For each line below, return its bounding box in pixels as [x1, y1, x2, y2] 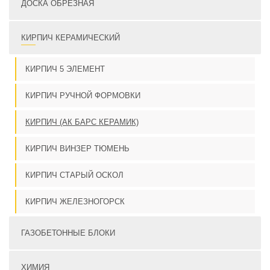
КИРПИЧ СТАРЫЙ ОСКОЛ [25, 171, 124, 180]
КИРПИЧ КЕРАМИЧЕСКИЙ [21, 33, 120, 43]
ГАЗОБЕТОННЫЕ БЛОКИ [21, 228, 115, 238]
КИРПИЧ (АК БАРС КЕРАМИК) [25, 118, 139, 127]
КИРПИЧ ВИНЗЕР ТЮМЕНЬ [25, 144, 130, 154]
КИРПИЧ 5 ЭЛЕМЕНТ [25, 64, 105, 74]
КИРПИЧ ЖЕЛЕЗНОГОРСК [25, 197, 125, 207]
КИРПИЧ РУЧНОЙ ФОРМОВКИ [25, 91, 140, 101]
